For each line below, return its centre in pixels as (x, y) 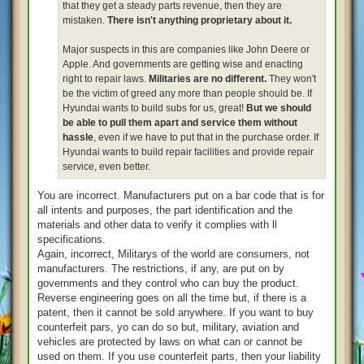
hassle (78, 137)
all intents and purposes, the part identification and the (165, 210)
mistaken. (85, 20)
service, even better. (106, 166)
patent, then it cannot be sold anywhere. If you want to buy (175, 312)
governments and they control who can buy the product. (168, 283)
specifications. (71, 239)
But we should (279, 108)
